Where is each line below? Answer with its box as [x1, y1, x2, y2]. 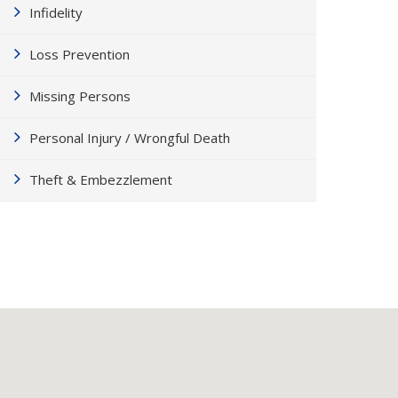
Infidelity [29, 4, 83, 21]
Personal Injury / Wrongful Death [29, 129, 230, 147]
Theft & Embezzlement [29, 171, 172, 188]
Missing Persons [29, 87, 131, 105]
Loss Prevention [29, 45, 130, 63]
